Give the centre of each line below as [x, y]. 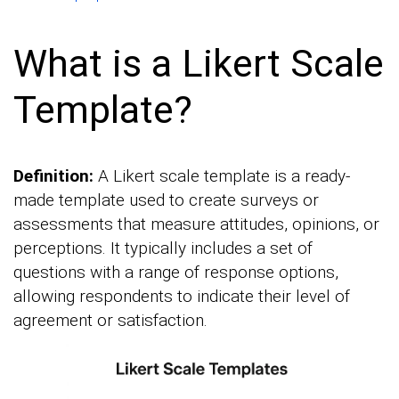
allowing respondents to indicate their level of [182, 297]
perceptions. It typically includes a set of [163, 248]
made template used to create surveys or [166, 200]
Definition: [53, 176]
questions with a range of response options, [176, 273]
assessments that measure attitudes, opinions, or [196, 224]
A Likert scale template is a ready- [222, 176]
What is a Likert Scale [199, 63]
